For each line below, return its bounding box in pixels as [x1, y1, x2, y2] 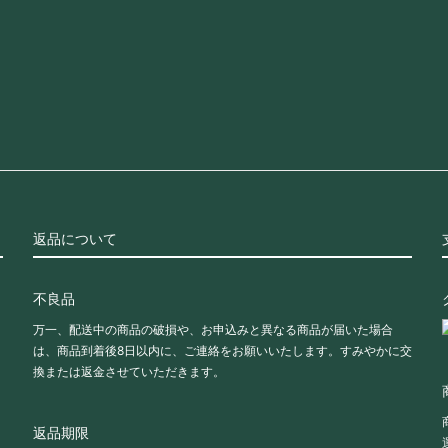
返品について [33, 230, 117, 248]
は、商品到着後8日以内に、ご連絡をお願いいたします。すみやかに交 [33, 343, 412, 359]
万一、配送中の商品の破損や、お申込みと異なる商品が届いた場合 [33, 322, 393, 338]
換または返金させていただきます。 [33, 364, 225, 380]
